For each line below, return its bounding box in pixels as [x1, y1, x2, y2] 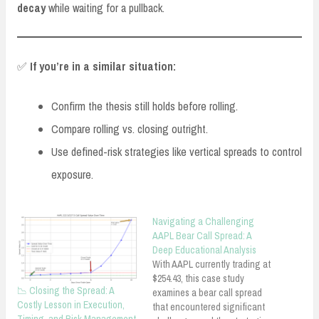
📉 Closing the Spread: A [17, 284, 114, 298]
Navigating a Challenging [152, 215, 254, 229]
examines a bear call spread [152, 286, 262, 300]
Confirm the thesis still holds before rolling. [51, 98, 238, 115]
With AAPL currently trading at [152, 258, 271, 271]
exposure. [51, 167, 93, 183]
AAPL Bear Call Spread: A [152, 229, 251, 243]
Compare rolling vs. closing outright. [51, 121, 208, 137]
